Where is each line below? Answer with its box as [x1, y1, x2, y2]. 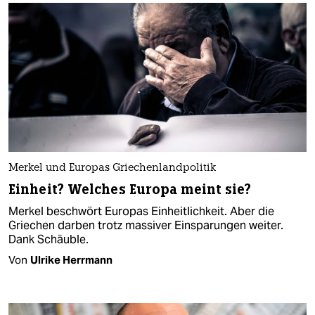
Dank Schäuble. [8, 231, 89, 247]
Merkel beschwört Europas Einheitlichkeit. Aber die [8, 203, 274, 219]
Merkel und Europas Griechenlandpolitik [8, 162, 216, 174]
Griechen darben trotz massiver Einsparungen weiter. [8, 217, 283, 233]
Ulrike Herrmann [30, 252, 112, 266]
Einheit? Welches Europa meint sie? [8, 180, 252, 198]
